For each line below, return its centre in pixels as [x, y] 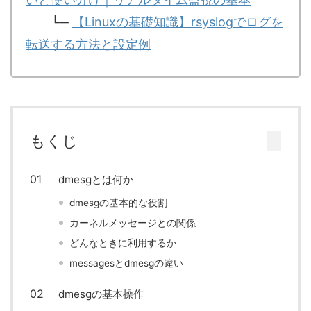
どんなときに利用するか [123, 243]
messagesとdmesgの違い [127, 263]
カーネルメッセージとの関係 [133, 223]
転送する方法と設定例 [88, 44]
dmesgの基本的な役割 [119, 203]
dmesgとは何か [96, 179]
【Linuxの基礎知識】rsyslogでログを [178, 22]
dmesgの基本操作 [101, 294]
